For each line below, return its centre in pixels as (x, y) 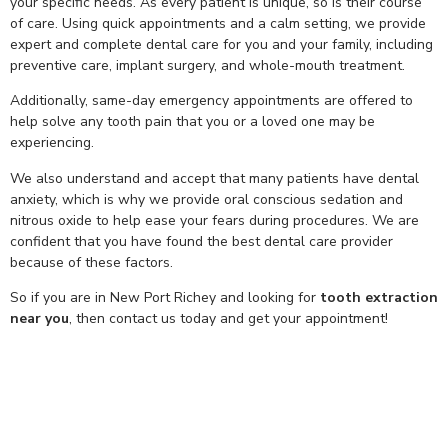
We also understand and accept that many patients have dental (214, 178)
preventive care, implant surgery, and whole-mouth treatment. (207, 65)
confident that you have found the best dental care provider (201, 241)
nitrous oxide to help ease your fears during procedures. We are (214, 220)
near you (39, 319)
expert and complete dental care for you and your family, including (221, 44)
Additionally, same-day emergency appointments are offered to (211, 101)
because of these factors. (91, 262)
